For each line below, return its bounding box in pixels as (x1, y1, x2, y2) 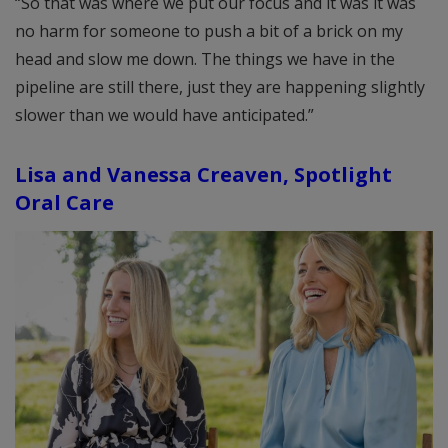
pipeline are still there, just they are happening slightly (15, 76, 425, 99)
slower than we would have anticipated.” (15, 104, 314, 127)
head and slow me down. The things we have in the (15, 48, 395, 71)
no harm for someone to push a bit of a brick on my (15, 20, 403, 43)
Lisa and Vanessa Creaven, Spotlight (15, 159, 392, 188)
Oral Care (15, 187, 114, 216)
